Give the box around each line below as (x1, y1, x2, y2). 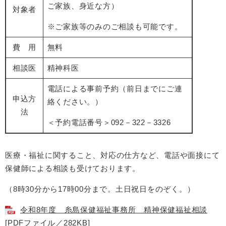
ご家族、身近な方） (47, 2, 119, 11)
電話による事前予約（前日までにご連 (47, 84, 183, 93)
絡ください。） (47, 97, 103, 106)
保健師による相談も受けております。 (5, 164, 140, 173)
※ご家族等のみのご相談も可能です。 (47, 22, 183, 31)
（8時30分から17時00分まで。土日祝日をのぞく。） (5, 185, 195, 194)
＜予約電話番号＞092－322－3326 (47, 118, 171, 127)
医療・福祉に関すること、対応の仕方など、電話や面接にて (5, 151, 220, 160)
